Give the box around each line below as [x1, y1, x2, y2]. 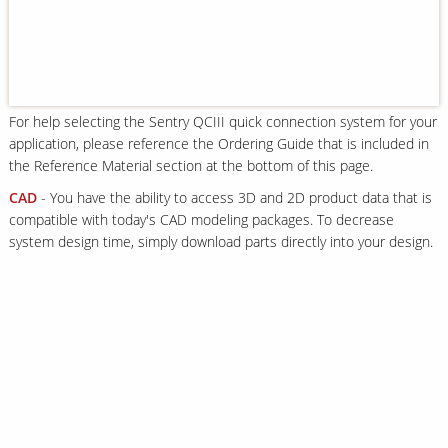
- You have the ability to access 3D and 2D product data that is [36, 187, 432, 207]
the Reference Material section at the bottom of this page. [8, 155, 377, 175]
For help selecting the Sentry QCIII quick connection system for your [8, 111, 437, 131]
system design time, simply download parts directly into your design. [8, 231, 437, 251]
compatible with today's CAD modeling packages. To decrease [8, 209, 394, 229]
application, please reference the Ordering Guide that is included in [8, 133, 429, 153]
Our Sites [15, 62, 63, 77]
